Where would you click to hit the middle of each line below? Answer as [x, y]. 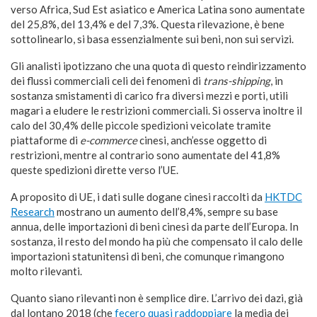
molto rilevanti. [46, 271]
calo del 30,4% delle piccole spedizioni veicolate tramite [141, 126]
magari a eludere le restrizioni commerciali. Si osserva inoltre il [156, 111]
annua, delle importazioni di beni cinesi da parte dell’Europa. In [155, 227]
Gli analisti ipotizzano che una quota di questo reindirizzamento [158, 66]
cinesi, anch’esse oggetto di [202, 140]
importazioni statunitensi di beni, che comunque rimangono [148, 257]
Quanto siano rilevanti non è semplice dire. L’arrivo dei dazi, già [157, 298]
